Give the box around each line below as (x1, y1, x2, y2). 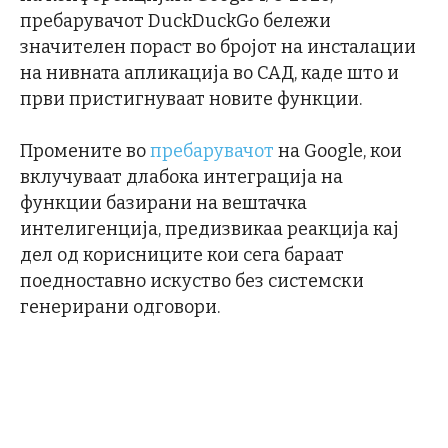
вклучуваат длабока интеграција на (20, 165, 343, 188)
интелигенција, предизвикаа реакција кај (20, 217, 399, 240)
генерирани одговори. (20, 295, 220, 318)
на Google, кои (274, 139, 402, 162)
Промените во (20, 139, 150, 162)
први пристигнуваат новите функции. (20, 87, 362, 110)
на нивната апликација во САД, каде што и (20, 61, 399, 84)
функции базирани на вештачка (20, 191, 307, 214)
